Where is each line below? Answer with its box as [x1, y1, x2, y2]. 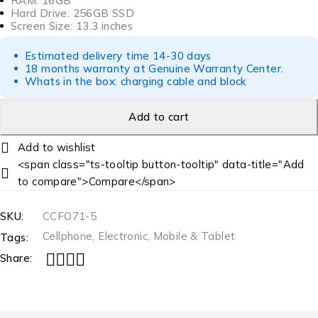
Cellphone [43, 229, 93, 243]
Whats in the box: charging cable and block [25, 75, 246, 89]
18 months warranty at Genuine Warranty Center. [25, 62, 284, 76]
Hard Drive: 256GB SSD [11, 6, 134, 21]
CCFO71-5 [43, 209, 97, 224]
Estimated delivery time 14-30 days [25, 49, 212, 63]
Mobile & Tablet [153, 229, 236, 243]
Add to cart [128, 110, 190, 124]
